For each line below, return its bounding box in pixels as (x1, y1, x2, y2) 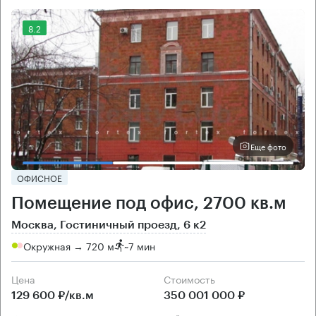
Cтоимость (171, 271, 215, 287)
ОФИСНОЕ (17, 171, 62, 185)
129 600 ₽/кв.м (11, 290, 94, 302)
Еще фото (250, 139, 286, 152)
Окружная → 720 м (23, 237, 114, 253)
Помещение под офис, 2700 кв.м (11, 195, 286, 212)
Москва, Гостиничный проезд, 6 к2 (11, 219, 206, 231)
